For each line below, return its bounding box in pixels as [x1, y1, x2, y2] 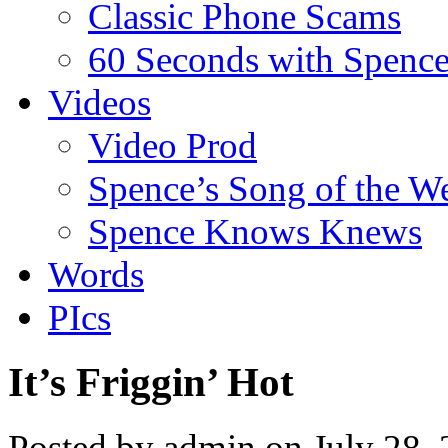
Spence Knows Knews [88, 210, 422, 252]
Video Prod [88, 124, 257, 166]
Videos [48, 81, 151, 123]
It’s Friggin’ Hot [8, 359, 294, 405]
